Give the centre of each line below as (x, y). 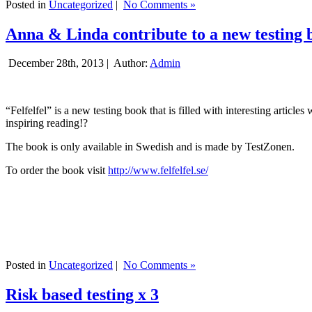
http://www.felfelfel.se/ (158, 171)
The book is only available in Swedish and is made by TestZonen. (150, 147)
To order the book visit (57, 171)
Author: (131, 63)
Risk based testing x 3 (82, 295)
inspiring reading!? (47, 123)
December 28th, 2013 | (58, 63)
